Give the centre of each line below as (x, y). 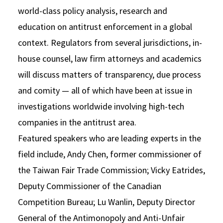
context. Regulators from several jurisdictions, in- (110, 42)
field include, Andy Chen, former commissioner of (110, 154)
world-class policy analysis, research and (93, 10)
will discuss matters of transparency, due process (110, 74)
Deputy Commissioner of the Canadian (90, 186)
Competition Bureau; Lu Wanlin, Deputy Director (107, 202)
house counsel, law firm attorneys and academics (110, 58)
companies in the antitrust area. (77, 122)
